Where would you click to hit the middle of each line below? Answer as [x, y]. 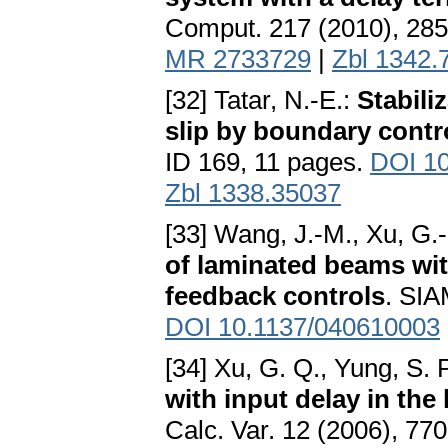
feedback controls [275, 296]
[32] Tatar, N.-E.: [261, 100]
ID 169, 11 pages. [267, 162]
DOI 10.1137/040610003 [302, 327]
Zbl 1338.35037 [253, 193]
